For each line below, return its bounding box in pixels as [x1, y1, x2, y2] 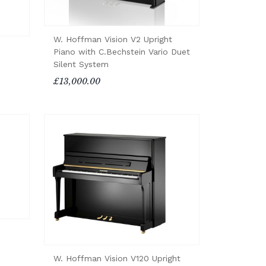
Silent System [53, 59, 109, 69]
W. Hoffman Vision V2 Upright [53, 34, 172, 44]
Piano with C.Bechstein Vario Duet [53, 46, 190, 56]
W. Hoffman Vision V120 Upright [53, 254, 180, 264]
